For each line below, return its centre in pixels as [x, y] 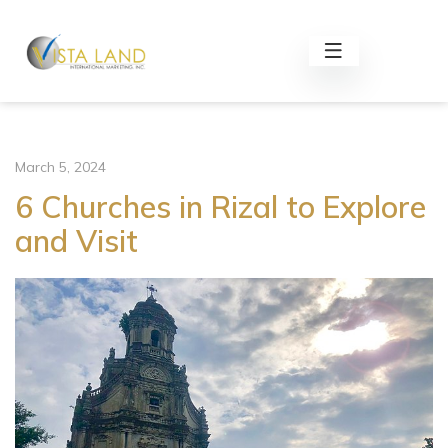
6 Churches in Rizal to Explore [220, 207]
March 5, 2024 [60, 167]
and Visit [76, 241]
